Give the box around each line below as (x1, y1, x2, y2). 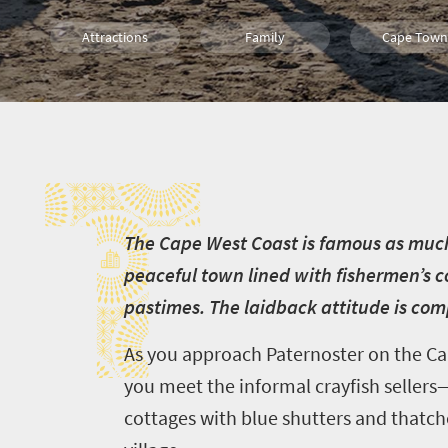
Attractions (82, 28, 148, 46)
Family (245, 28, 285, 46)
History (243, 79, 287, 97)
